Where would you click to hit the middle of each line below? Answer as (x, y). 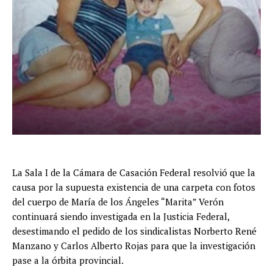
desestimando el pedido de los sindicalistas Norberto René (134, 231)
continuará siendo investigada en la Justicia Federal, (121, 217)
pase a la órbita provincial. (68, 261)
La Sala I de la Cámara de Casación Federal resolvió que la (134, 173)
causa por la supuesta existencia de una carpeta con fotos (134, 187)
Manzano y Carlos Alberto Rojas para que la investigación (134, 246)
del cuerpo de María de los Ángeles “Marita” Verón (118, 202)
